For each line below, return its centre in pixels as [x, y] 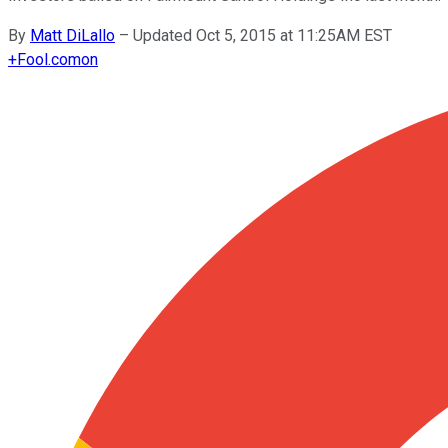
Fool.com [49, 59]
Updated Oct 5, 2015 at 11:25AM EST [262, 35]
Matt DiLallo [72, 35]
